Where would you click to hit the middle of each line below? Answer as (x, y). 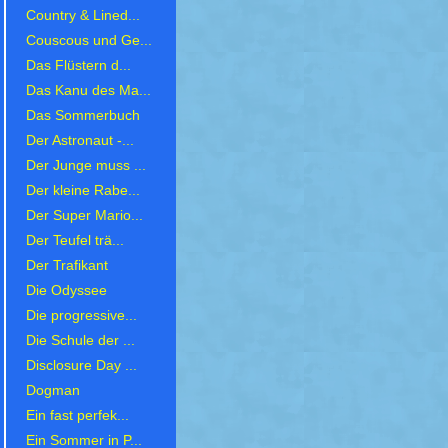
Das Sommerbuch (83, 116)
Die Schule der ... (80, 341)
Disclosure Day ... (81, 366)
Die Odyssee (66, 291)
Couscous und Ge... (89, 41)
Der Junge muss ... (86, 166)
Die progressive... (81, 316)
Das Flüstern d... (78, 66)
